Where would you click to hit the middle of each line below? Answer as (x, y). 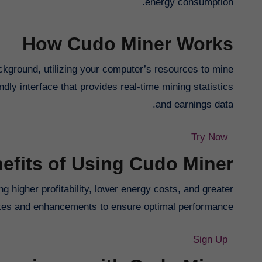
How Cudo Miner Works (128, 44)
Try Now (209, 137)
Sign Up (210, 240)
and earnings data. (194, 105)
